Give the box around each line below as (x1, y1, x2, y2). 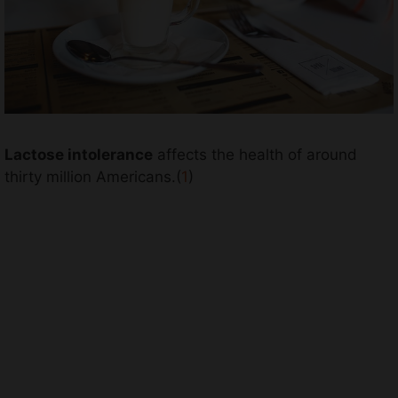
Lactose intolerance (4, 146, 153, 164)
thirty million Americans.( (4, 168, 181, 187)
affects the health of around (153, 146, 357, 164)
